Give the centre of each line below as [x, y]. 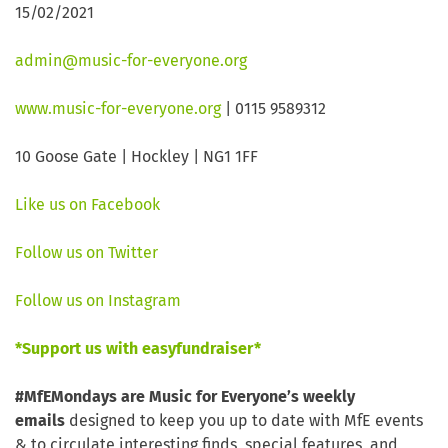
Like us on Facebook [87, 205]
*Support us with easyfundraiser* [138, 349]
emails [42, 421]
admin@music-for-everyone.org [131, 61]
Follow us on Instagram [98, 301]
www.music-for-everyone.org [118, 109]
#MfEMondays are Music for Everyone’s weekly [185, 397]
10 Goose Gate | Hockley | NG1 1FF [136, 157]
